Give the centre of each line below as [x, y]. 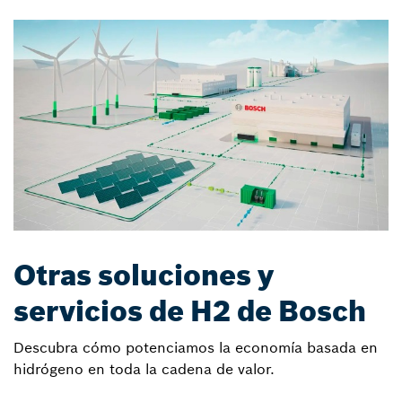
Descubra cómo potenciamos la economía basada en [196, 348]
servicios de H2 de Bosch [190, 312]
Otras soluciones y [144, 276]
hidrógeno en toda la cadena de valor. [144, 369]
